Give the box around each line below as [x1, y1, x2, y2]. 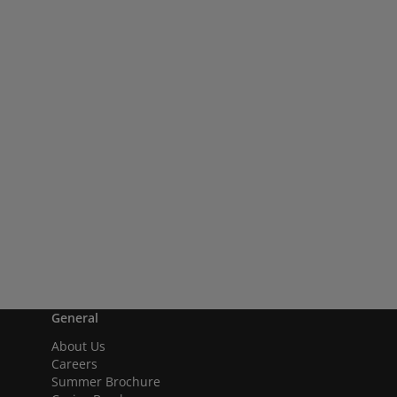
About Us [51, 338, 105, 354]
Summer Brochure [51, 373, 160, 390]
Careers [51, 355, 97, 372]
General [51, 309, 98, 326]
